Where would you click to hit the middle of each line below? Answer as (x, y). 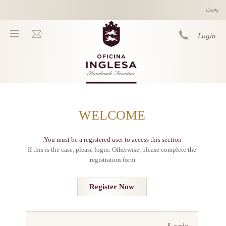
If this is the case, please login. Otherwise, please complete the (112, 150)
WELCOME (112, 115)
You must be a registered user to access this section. (112, 139)
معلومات (193, 121)
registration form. (112, 160)
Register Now (112, 187)
